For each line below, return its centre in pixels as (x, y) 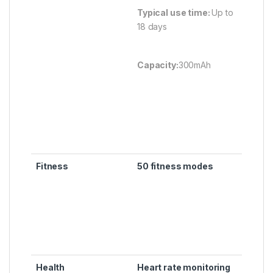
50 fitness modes (175, 166)
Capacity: (158, 65)
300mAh (194, 65)
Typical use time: (175, 13)
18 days (152, 27)
